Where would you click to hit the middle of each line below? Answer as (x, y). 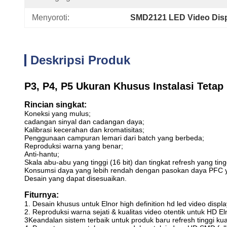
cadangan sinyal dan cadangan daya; (84, 122)
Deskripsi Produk (80, 60)
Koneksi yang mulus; (58, 113)
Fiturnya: (42, 195)
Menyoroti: (51, 17)
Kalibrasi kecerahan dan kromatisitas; (84, 130)
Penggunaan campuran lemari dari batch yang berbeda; (114, 138)
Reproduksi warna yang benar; (74, 146)
